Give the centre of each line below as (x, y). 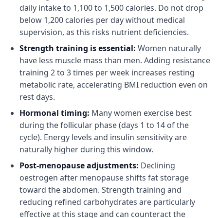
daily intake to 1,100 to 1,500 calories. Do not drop (111, 8)
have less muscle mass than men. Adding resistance (115, 60)
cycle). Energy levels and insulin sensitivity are (103, 137)
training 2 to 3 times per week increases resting (107, 73)
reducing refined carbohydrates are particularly (107, 202)
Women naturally (168, 48)
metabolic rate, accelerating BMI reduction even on (114, 85)
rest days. (37, 97)
